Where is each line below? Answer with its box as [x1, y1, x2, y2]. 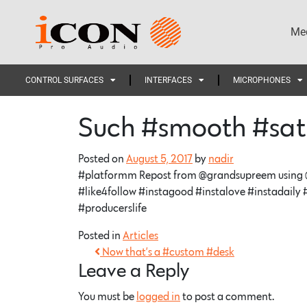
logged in [136, 291, 180, 302]
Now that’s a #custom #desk [100, 247, 234, 258]
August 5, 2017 [126, 153, 193, 164]
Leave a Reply [78, 262, 189, 281]
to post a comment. [180, 291, 274, 302]
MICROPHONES [232, 75, 291, 85]
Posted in [78, 230, 123, 241]
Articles [123, 230, 158, 241]
